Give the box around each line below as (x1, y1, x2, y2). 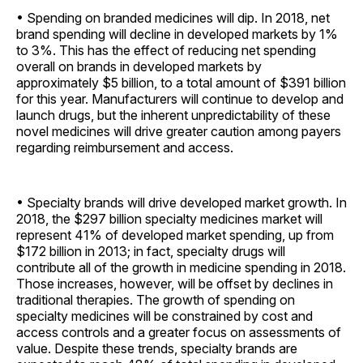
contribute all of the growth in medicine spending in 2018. (16, 258, 346, 275)
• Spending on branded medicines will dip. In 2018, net (16, 9, 330, 26)
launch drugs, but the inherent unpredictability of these (16, 106, 331, 123)
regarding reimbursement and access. (16, 139, 233, 156)
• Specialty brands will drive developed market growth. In (16, 194, 347, 211)
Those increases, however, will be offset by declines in (16, 275, 333, 292)
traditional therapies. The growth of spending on (16, 291, 295, 308)
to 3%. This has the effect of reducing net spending (16, 41, 316, 58)
